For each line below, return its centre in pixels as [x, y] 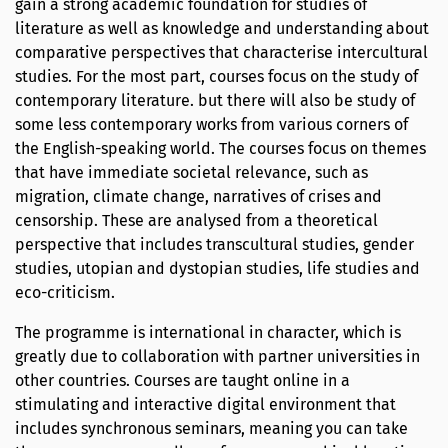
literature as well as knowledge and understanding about [222, 29]
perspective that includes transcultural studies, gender [214, 245]
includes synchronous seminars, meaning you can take [211, 429]
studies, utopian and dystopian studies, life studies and [217, 269]
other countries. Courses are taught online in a [182, 381]
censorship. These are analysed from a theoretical [196, 221]
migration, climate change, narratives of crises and [198, 197]
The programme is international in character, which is [208, 333]
